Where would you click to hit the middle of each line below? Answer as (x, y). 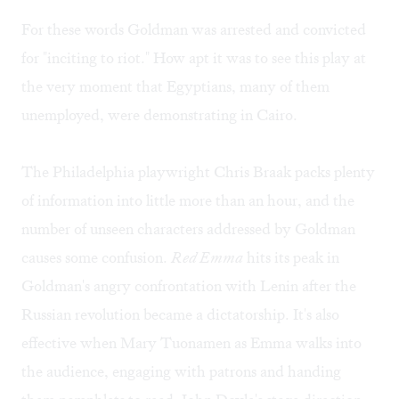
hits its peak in (291, 258)
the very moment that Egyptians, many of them (175, 87)
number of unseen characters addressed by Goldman (188, 229)
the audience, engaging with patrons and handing (181, 372)
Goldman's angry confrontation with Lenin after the (189, 286)
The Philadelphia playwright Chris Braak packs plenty (198, 172)
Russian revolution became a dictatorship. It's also (180, 315)
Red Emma (207, 258)
